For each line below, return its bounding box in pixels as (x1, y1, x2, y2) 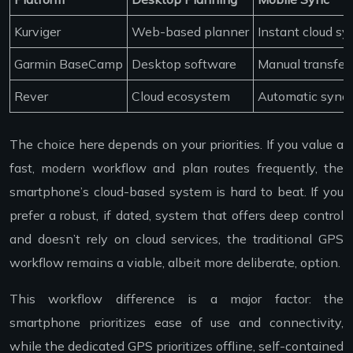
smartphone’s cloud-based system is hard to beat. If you (9, 183, 344, 199)
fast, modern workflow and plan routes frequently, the (9, 159, 344, 176)
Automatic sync (258, 87, 348, 104)
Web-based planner (132, 23, 249, 39)
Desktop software (132, 55, 236, 72)
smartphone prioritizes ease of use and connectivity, (9, 314, 344, 330)
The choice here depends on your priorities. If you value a (9, 136, 344, 152)
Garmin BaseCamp (14, 55, 123, 72)
